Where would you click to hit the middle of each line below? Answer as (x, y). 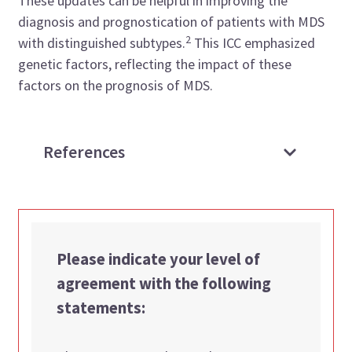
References (84, 152)
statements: (101, 308)
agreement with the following (164, 284)
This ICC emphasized (253, 43)
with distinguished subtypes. (102, 43)
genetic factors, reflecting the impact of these (155, 64)
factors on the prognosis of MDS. (116, 86)
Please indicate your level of (159, 260)
